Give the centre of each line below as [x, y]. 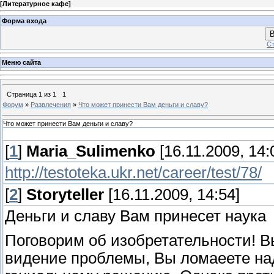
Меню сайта [21, 63]
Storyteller [65, 195]
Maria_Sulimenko [91, 151]
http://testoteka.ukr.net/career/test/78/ [133, 173]
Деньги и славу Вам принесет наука [135, 216]
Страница [23, 94]
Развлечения [51, 104]
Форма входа [24, 20]
